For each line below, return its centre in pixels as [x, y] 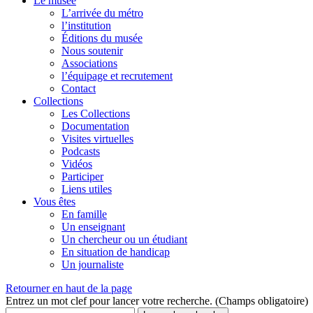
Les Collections [96, 113]
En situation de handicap [116, 252]
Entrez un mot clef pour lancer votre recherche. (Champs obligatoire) [157, 300]
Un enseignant [93, 226]
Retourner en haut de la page [69, 288]
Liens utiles [87, 189]
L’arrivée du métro [102, 13]
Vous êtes [54, 201]
